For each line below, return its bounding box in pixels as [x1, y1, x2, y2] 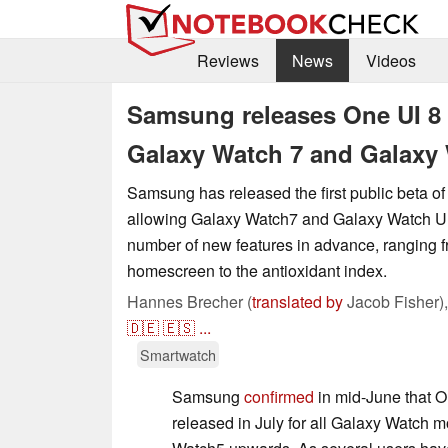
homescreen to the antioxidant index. [127, 258, 387, 282]
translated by [252, 289, 343, 313]
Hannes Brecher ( [127, 289, 252, 313]
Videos [365, 49, 416, 73]
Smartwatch [140, 343, 216, 365]
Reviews [196, 49, 259, 73]
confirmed [244, 384, 314, 408]
